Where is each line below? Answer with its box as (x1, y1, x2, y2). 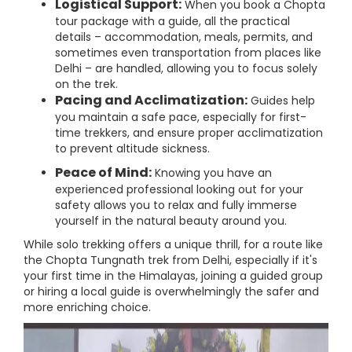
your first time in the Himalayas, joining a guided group (24, 268, 323, 284)
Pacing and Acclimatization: (55, 91, 247, 109)
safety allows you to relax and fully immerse (55, 197, 297, 213)
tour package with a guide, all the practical (55, 13, 290, 29)
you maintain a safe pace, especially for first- (55, 109, 306, 125)
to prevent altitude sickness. (55, 141, 210, 156)
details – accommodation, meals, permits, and (55, 29, 313, 45)
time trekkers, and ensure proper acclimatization (55, 125, 323, 141)
